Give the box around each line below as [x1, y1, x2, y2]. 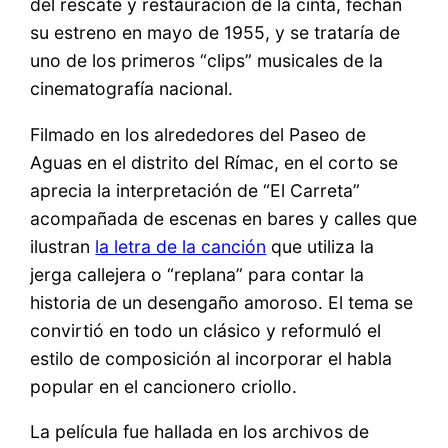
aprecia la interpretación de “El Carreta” [30, 179, 361, 201]
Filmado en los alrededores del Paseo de [30, 123, 367, 145]
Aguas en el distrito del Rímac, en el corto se [30, 151, 399, 173]
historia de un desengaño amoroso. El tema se [30, 291, 414, 313]
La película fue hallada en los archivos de [30, 421, 370, 443]
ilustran [30, 235, 96, 257]
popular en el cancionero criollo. [30, 375, 298, 397]
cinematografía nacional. [30, 78, 234, 100]
